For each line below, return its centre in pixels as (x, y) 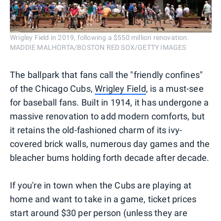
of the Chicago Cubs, (53, 89)
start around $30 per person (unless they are (99, 213)
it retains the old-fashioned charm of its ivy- (96, 130)
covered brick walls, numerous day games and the (110, 144)
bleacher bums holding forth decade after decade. (110, 158)
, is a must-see (175, 89)
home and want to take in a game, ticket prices (103, 199)
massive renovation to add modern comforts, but (108, 116)
